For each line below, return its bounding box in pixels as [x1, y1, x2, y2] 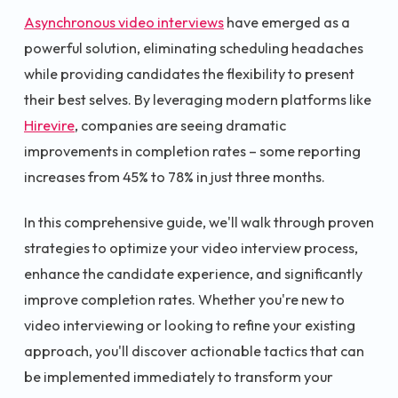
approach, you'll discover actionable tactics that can [24, 342, 364, 361]
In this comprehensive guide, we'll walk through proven [24, 213, 374, 232]
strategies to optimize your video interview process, [24, 239, 358, 258]
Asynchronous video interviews [24, 12, 224, 31]
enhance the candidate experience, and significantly [24, 265, 362, 283]
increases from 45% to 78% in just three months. [24, 167, 325, 186]
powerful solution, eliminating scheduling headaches [24, 38, 363, 57]
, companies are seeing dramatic [75, 115, 286, 134]
